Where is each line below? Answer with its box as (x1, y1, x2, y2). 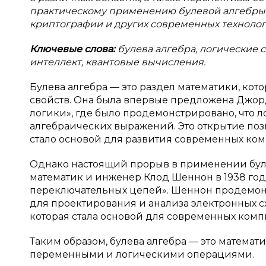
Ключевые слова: (30, 43, 118, 55)
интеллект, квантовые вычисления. (30, 56, 205, 68)
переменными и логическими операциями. (30, 249, 254, 260)
